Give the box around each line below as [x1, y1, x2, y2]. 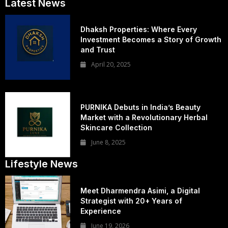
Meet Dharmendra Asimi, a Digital [80, 186, 201, 195]
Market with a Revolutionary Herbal [80, 112, 208, 122]
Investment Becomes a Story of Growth [80, 35, 222, 44]
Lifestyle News [5, 158, 78, 170]
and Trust [80, 45, 116, 54]
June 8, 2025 [91, 137, 126, 147]
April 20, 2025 [91, 60, 131, 69]
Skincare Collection [80, 123, 153, 132]
